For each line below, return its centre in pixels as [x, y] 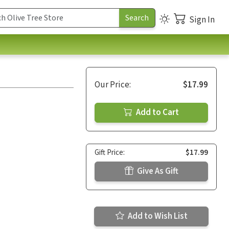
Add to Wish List [157, 216]
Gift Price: [110, 152]
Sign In [202, 20]
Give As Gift [157, 171]
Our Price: [113, 85]
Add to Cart [157, 112]
